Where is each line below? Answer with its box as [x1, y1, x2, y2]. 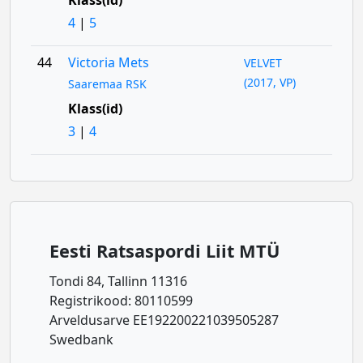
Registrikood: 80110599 [49, 292, 193, 310]
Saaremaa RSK [67, 76, 147, 92]
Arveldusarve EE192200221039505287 [49, 311, 279, 329]
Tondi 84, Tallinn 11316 [49, 272, 187, 290]
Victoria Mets [67, 53, 149, 71]
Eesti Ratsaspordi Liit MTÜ [49, 239, 280, 263]
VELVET [244, 55, 283, 70]
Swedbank [49, 331, 113, 348]
